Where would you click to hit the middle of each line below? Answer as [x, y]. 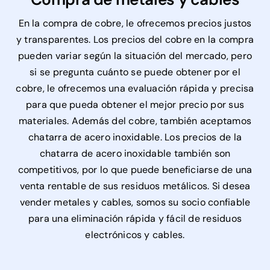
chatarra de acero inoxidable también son [135, 154]
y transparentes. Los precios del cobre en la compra [135, 40]
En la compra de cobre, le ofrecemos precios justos [135, 24]
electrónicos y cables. [135, 235]
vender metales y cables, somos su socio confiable [135, 202]
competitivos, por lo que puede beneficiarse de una [135, 170]
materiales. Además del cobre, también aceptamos [135, 121]
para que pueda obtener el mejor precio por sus [135, 105]
